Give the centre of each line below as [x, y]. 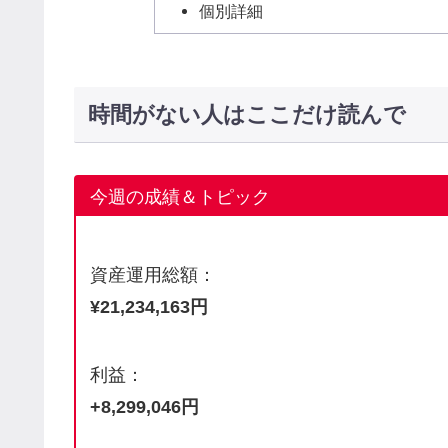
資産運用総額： [153, 275]
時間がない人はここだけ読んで [246, 114]
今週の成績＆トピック [180, 196]
